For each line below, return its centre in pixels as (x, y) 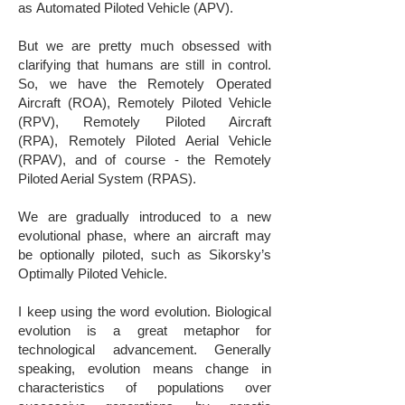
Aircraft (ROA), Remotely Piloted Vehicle (145, 103)
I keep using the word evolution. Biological (145, 311)
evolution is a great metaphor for (145, 330)
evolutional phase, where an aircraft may (145, 235)
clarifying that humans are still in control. (145, 65)
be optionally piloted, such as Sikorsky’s (145, 254)
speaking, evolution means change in (145, 368)
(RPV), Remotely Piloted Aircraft (145, 122)
